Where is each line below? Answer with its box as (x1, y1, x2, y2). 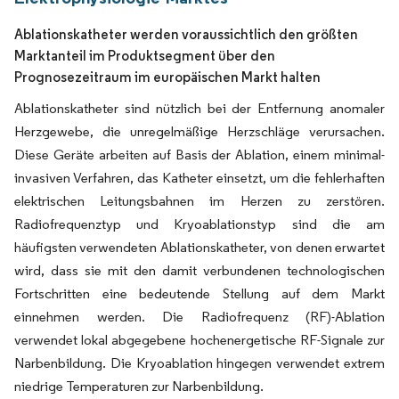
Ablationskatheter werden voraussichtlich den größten (14, 26, 358, 43)
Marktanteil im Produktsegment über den (14, 47, 275, 64)
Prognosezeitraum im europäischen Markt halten (14, 69, 321, 85)
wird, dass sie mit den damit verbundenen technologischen (14, 262, 385, 279)
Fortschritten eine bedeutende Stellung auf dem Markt (14, 285, 385, 302)
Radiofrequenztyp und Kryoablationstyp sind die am (14, 216, 385, 232)
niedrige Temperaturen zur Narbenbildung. (14, 378, 264, 395)
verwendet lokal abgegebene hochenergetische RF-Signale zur (14, 331, 385, 348)
